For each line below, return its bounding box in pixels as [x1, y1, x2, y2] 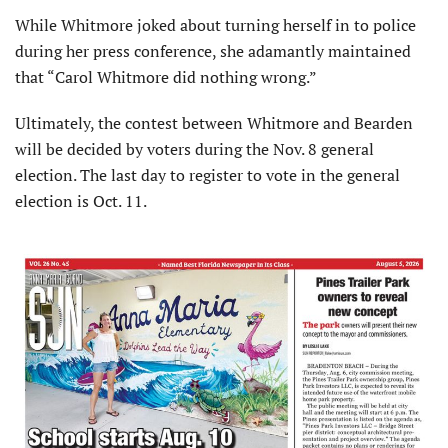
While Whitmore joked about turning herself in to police [15, 14, 416, 37]
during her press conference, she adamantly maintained [15, 40, 411, 63]
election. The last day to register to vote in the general [15, 164, 400, 187]
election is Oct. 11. [15, 190, 147, 213]
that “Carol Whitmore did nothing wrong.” [15, 66, 317, 89]
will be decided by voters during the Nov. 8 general [15, 138, 374, 161]
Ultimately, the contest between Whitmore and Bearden [15, 112, 413, 135]
